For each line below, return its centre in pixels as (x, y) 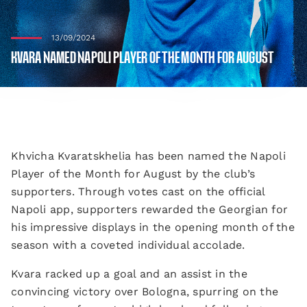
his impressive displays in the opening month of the (153, 227)
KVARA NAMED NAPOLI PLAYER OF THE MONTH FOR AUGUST (143, 58)
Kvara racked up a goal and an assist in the (129, 274)
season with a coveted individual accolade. (128, 245)
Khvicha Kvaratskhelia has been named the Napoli (148, 156)
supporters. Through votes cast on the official (138, 192)
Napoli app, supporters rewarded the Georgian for (149, 209)
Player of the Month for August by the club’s (133, 174)
